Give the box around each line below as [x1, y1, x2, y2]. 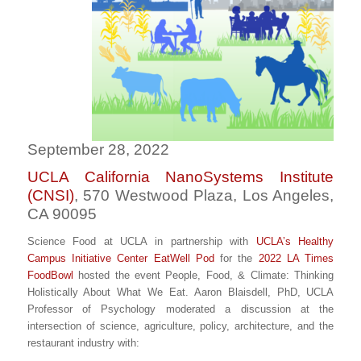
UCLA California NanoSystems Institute [27, 168, 334, 186]
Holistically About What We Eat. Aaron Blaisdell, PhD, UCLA [27, 286, 334, 299]
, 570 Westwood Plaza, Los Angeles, [73, 187, 334, 205]
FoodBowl [27, 269, 73, 282]
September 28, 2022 [27, 141, 169, 159]
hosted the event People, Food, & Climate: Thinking [73, 269, 334, 282]
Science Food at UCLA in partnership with [27, 235, 256, 248]
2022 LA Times [258, 252, 334, 265]
